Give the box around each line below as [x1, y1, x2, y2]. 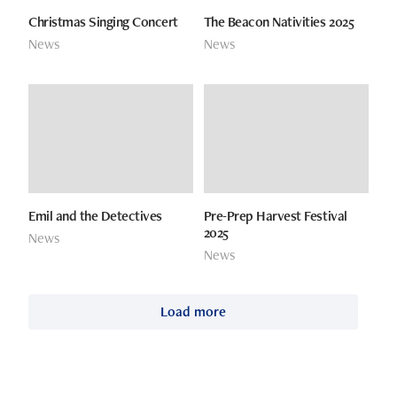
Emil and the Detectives [27, 206, 162, 226]
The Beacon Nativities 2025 [203, 12, 354, 31]
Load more [160, 302, 226, 322]
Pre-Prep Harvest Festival [203, 206, 347, 226]
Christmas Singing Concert [27, 12, 178, 31]
